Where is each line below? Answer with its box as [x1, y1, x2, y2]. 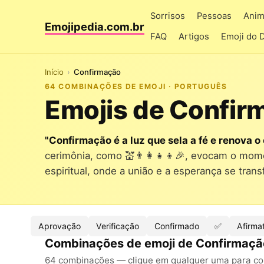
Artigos [179, 31, 209, 42]
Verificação [96, 221, 139, 231]
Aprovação [38, 221, 81, 231]
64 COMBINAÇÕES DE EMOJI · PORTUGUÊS [45, 81, 227, 91]
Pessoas [197, 11, 232, 21]
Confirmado [154, 221, 199, 231]
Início [45, 67, 64, 77]
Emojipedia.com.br [45, 20, 144, 33]
